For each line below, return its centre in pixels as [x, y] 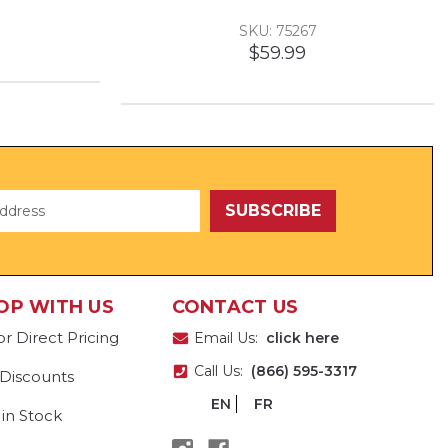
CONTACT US [235, 306]
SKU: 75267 [277, 30]
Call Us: [222, 370]
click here [302, 337]
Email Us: [229, 337]
